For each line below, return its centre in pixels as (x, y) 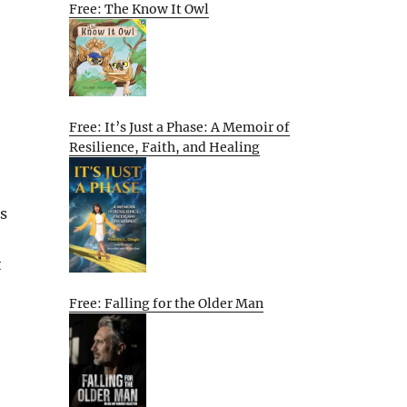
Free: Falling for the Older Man (166, 303)
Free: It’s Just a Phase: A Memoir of (179, 127)
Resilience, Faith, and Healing (164, 147)
